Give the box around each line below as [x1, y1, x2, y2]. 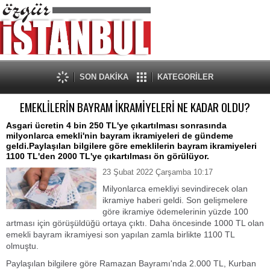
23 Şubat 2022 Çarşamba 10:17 [102, 168, 213, 177]
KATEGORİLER [157, 72, 213, 81]
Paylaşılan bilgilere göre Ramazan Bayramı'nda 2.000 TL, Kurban [6, 259, 256, 268]
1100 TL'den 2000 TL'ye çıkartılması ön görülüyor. [6, 151, 209, 161]
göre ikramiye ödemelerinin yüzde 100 [102, 207, 248, 216]
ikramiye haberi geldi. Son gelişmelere [102, 195, 248, 205]
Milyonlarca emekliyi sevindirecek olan [102, 184, 248, 193]
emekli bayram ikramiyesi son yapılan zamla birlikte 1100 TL [6, 230, 234, 239]
